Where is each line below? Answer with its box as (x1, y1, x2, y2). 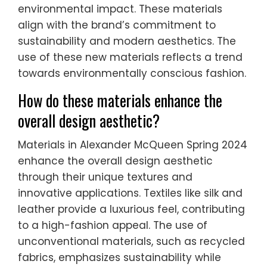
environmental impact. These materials (18, 2, 222, 17)
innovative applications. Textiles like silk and (18, 186, 243, 201)
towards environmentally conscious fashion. (18, 66, 246, 81)
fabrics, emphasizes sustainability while (18, 250, 221, 265)
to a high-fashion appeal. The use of (18, 218, 207, 233)
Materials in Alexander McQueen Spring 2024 (18, 138, 247, 153)
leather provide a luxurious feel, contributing (18, 202, 245, 217)
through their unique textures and (18, 170, 193, 185)
